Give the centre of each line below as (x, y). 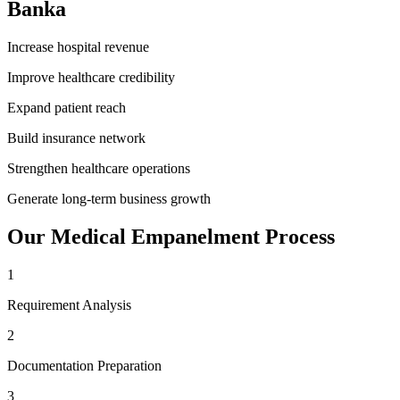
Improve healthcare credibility (91, 77)
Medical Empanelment (155, 236)
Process (297, 236)
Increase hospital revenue (78, 46)
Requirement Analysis (69, 304)
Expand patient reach (67, 107)
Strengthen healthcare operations (99, 168)
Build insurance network (76, 137)
